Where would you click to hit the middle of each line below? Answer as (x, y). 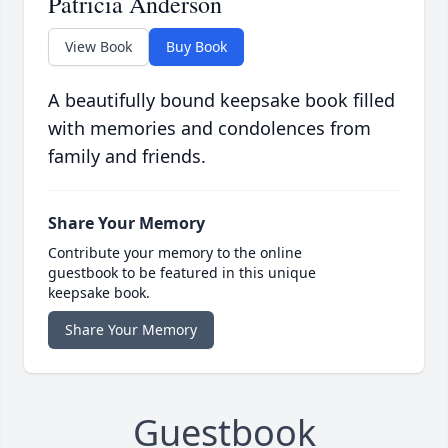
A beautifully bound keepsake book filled (221, 100)
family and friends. (127, 156)
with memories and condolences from (209, 128)
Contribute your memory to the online (175, 253)
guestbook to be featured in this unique (182, 273)
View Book (98, 47)
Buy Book (196, 47)
